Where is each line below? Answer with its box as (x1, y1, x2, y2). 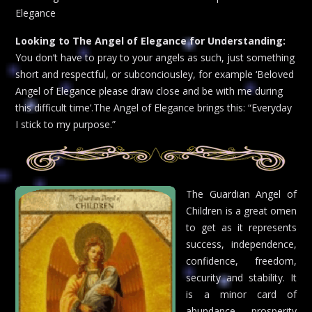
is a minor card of (186, 288, 297, 302)
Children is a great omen (186, 204, 297, 218)
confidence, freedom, (186, 254, 297, 268)
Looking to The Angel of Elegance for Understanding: (15, 33, 286, 47)
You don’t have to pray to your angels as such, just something (15, 50, 295, 64)
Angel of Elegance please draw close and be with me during (15, 84, 283, 97)
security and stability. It (186, 271, 297, 285)
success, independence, (186, 237, 297, 251)
